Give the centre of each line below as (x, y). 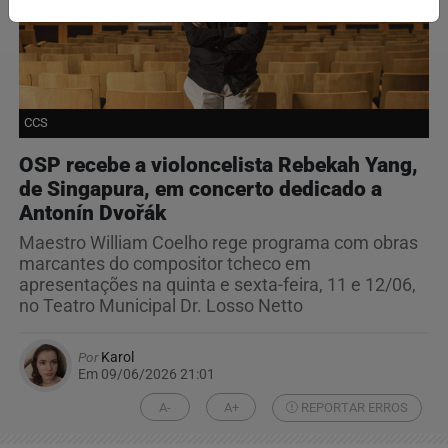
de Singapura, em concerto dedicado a (200, 189)
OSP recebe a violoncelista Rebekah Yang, (218, 165)
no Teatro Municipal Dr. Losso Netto (161, 306)
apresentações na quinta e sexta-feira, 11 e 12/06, (217, 285)
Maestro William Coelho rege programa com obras (218, 243)
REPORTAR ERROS (353, 407)
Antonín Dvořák (92, 213)
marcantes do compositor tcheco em (165, 264)
